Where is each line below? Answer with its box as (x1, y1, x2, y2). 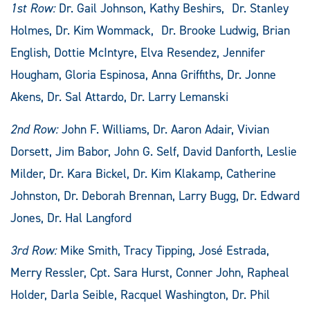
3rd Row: (10, 241, 57, 259)
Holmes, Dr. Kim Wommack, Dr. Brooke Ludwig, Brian (10, 21, 290, 39)
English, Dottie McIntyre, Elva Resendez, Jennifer (10, 44, 265, 61)
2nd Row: (10, 120, 58, 138)
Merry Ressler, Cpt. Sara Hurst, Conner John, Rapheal (10, 264, 289, 281)
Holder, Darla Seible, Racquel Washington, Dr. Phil (10, 286, 270, 303)
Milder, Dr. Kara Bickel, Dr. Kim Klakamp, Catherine (10, 165, 276, 182)
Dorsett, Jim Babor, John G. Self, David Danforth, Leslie (10, 143, 297, 160)
